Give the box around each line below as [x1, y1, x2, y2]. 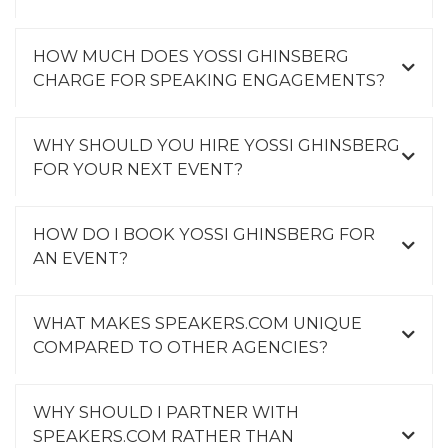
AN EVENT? [33, 247, 128, 268]
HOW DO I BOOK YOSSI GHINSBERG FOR [33, 223, 375, 244]
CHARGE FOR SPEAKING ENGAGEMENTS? [33, 69, 385, 90]
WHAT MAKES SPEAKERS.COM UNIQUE [33, 312, 362, 333]
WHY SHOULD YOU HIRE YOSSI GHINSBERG [33, 134, 400, 155]
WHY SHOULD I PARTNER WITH [33, 401, 299, 422]
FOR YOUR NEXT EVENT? [33, 158, 243, 179]
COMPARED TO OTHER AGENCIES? [33, 336, 328, 357]
